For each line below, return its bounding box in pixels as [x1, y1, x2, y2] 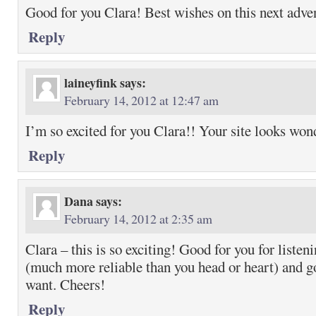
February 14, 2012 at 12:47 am [64, 92, 219, 109]
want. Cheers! [25, 274, 105, 294]
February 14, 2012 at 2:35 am [64, 210, 212, 227]
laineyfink [64, 73, 117, 92]
